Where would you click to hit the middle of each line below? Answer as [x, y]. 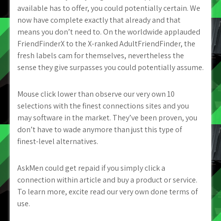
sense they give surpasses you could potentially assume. [110, 67]
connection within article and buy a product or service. [107, 180]
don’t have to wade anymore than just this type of [100, 129]
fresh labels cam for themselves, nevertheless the [101, 55]
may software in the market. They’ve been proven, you [107, 118]
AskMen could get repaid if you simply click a [91, 168]
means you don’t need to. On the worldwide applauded [109, 32]
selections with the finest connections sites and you [103, 106]
